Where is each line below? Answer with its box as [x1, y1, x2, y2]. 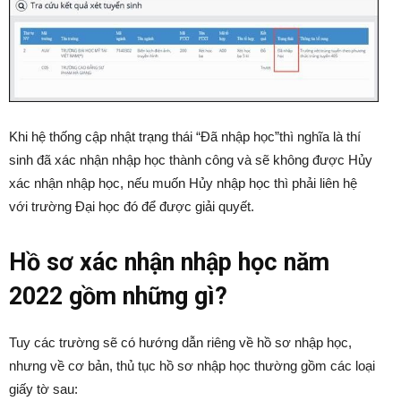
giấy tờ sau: [9, 381, 78, 397]
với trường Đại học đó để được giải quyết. [9, 199, 254, 215]
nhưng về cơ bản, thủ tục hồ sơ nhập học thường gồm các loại [9, 358, 375, 374]
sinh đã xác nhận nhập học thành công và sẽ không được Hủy [9, 152, 372, 168]
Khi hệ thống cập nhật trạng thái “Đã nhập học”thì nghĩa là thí [9, 129, 361, 145]
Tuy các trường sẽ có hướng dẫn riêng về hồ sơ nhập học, [9, 335, 352, 351]
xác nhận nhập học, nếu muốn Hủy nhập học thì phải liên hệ [9, 175, 357, 192]
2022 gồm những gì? [9, 282, 227, 311]
